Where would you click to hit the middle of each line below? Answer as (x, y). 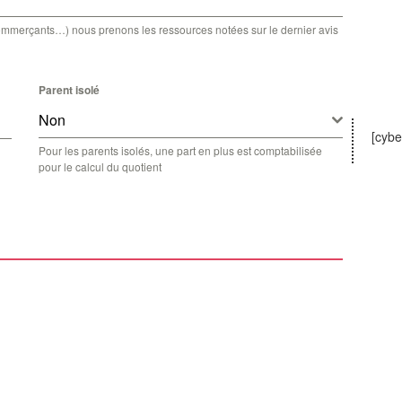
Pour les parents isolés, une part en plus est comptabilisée (180, 150)
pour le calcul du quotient (100, 166)
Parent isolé (69, 90)
